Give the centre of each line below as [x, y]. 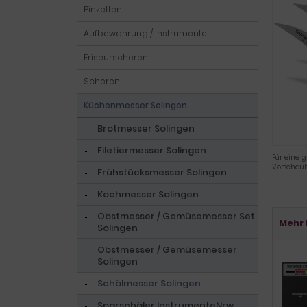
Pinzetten [103, 9]
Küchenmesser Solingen [135, 105]
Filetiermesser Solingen [152, 150]
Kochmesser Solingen [148, 194]
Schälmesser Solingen [149, 283]
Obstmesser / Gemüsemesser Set [176, 216]
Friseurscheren [116, 57]
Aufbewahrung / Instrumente [145, 33]
